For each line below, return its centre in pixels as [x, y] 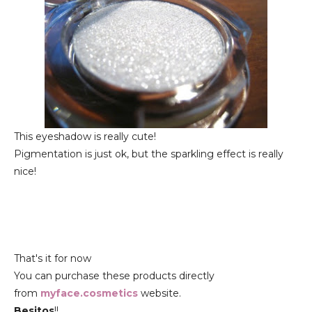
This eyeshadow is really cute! [85, 136]
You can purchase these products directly [114, 276]
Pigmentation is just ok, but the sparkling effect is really [149, 154]
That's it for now [53, 258]
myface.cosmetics [89, 293]
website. [161, 293]
